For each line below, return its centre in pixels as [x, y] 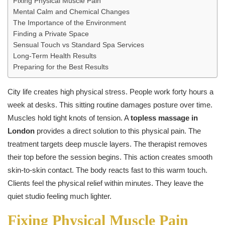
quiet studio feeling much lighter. [60, 196]
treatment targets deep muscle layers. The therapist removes [107, 144]
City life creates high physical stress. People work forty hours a [110, 91]
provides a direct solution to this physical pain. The [118, 131]
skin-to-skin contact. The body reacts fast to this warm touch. [107, 170]
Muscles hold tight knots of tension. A [69, 118]
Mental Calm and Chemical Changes [71, 12]
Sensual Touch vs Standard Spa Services [79, 45]
